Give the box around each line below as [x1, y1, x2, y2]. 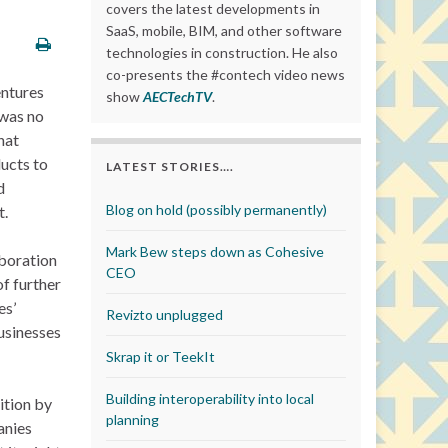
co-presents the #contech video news [106, 66, 345, 83]
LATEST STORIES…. [106, 159, 234, 174]
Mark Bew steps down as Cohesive [106, 243, 324, 260]
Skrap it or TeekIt [106, 348, 215, 365]
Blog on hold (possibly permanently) [106, 201, 327, 218]
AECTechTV [143, 88, 212, 105]
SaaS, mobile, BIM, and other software [106, 22, 342, 39]
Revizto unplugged [106, 306, 223, 323]
